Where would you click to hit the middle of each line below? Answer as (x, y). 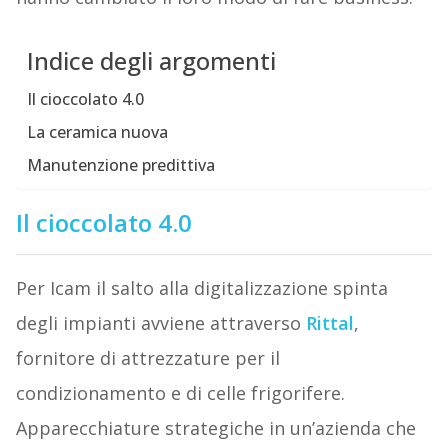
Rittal (329, 323)
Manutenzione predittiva (120, 165)
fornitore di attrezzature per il (147, 358)
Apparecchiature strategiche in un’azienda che (215, 428)
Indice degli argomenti (151, 61)
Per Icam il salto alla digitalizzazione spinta (201, 288)
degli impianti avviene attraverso (160, 323)
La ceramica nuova (97, 132)
